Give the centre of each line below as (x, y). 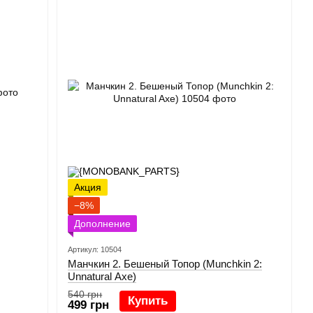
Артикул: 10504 (95, 249)
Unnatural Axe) (102, 276)
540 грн (85, 294)
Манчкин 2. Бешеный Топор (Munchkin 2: (165, 264)
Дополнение (103, 224)
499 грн (89, 305)
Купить (148, 301)
